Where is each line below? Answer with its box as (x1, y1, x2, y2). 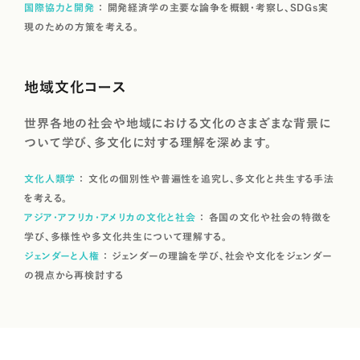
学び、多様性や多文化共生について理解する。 (24, 231, 227, 241)
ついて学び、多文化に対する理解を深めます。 (24, 137, 272, 149)
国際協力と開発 (24, 2, 95, 13)
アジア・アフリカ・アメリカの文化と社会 (24, 211, 196, 222)
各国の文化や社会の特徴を (208, 211, 332, 222)
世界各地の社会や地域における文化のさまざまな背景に (24, 117, 331, 130)
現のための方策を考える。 (24, 22, 140, 32)
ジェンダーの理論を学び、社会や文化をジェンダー (112, 250, 332, 260)
